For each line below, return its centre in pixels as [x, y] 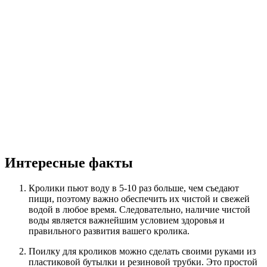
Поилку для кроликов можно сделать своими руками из [142, 251]
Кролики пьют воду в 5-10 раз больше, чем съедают [134, 188]
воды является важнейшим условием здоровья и [127, 220]
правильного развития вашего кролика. [109, 231]
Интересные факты [69, 163]
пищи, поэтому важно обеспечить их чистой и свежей [139, 198]
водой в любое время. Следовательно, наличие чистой [139, 209]
